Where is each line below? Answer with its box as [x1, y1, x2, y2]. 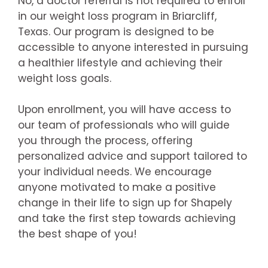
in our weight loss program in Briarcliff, [17, 8, 217, 23]
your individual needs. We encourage [17, 164, 212, 179]
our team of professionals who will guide [17, 117, 230, 132]
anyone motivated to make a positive [17, 179, 216, 194]
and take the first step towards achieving [17, 211, 236, 226]
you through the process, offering [17, 133, 193, 148]
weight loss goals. [17, 71, 111, 86]
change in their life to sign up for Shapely [17, 195, 232, 210]
